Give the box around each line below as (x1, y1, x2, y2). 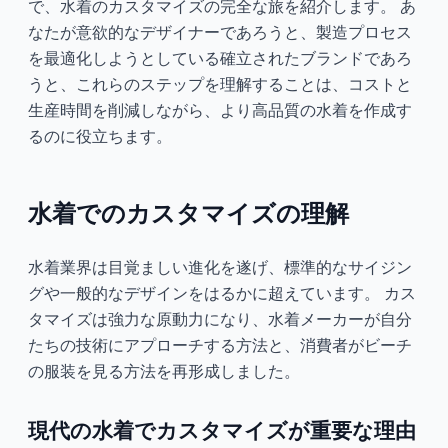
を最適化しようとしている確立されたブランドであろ (28, 47, 412, 68)
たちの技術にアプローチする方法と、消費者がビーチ (28, 334, 412, 355)
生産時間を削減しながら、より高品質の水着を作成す (28, 99, 412, 120)
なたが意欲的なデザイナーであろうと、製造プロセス (28, 21, 412, 42)
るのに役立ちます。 (28, 125, 172, 146)
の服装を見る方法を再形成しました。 (28, 360, 300, 381)
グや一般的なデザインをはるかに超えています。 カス (28, 282, 416, 303)
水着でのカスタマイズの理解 (28, 198, 349, 228)
